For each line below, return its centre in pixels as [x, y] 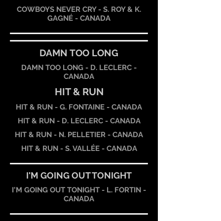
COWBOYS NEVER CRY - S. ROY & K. [79, 9]
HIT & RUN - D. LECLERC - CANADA [79, 121]
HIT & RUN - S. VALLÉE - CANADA [79, 148]
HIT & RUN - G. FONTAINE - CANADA [79, 107]
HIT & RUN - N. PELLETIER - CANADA [79, 135]
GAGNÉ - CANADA [79, 18]
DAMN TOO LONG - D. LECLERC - [79, 68]
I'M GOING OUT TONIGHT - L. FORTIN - [79, 190]
